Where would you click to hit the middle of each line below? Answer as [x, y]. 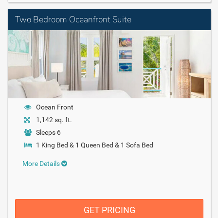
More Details [42, 163]
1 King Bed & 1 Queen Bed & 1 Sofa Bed [95, 145]
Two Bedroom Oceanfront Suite [73, 19]
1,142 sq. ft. [54, 119]
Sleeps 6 [48, 132]
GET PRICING [109, 210]
